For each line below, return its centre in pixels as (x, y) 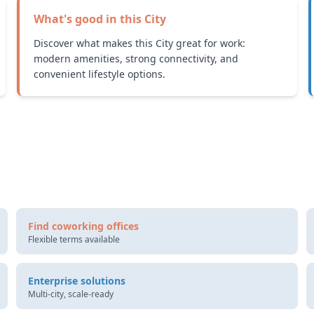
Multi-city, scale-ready (70, 294)
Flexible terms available (74, 239)
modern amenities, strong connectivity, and (136, 59)
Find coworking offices (83, 226)
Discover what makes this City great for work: (139, 43)
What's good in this (88, 19)
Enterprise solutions (76, 281)
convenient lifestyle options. (100, 74)
